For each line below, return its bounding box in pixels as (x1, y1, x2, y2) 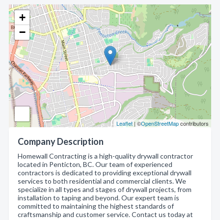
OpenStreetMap (141, 119, 179, 127)
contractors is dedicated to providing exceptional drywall (18, 168, 192, 177)
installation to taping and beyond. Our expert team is (18, 193, 179, 202)
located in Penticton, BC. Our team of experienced (18, 160, 172, 168)
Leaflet (116, 119, 133, 127)
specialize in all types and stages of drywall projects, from (18, 185, 192, 193)
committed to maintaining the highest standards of (18, 202, 174, 210)
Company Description (18, 136, 104, 147)
